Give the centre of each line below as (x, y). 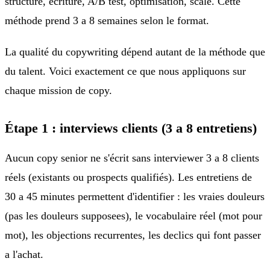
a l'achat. (24, 254)
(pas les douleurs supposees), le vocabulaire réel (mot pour (133, 215)
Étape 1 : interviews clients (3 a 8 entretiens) (131, 128)
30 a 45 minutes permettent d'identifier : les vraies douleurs (135, 196)
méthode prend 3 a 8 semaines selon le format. (107, 20)
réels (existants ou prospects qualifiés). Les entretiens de (128, 177)
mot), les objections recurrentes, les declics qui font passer (133, 235)
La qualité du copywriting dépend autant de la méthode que (135, 52)
